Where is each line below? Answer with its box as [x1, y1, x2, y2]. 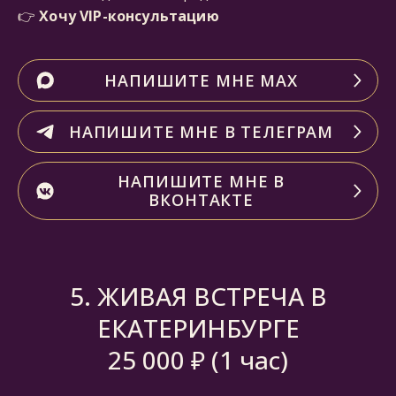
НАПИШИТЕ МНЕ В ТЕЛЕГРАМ [68, 120, 334, 142]
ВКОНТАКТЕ [148, 189, 254, 210]
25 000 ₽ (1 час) [108, 343, 288, 377]
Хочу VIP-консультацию [39, 6, 219, 26]
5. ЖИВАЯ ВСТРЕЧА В [69, 279, 327, 313]
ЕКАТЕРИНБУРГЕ [96, 311, 300, 345]
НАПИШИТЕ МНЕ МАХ [104, 69, 298, 91]
